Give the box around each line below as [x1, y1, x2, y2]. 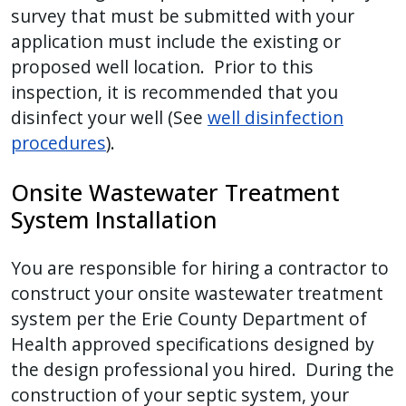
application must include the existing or [11, 29, 341, 54]
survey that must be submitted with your [11, 4, 354, 29]
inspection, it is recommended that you [11, 80, 338, 105]
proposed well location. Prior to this [11, 54, 314, 80]
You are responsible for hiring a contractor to [11, 256, 389, 281]
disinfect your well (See [11, 105, 208, 130]
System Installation [11, 204, 217, 236]
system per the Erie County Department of [11, 306, 367, 332]
